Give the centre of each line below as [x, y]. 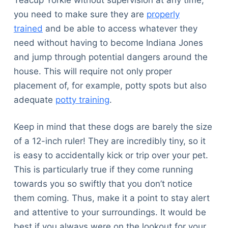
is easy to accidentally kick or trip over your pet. [111, 155]
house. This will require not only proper [93, 71]
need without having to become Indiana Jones [108, 42]
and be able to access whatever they [120, 28]
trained [28, 28]
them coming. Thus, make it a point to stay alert [111, 198]
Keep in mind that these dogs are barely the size [113, 127]
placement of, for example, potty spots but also [110, 85]
